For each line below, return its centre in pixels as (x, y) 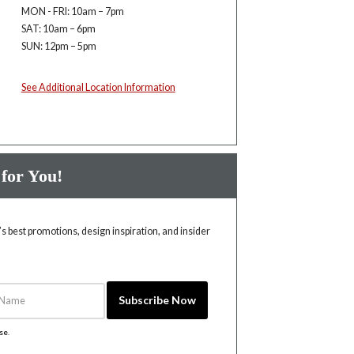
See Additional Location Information (98, 87)
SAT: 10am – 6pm (58, 29)
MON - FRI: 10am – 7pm (72, 11)
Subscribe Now (158, 300)
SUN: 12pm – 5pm (58, 46)
